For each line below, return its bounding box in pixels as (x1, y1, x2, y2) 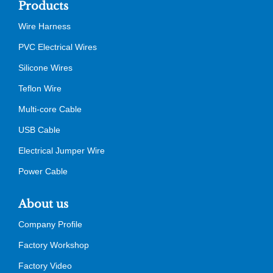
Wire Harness (18, 21, 71, 31)
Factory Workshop (18, 239, 89, 250)
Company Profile (18, 219, 82, 229)
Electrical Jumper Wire (18, 145, 105, 155)
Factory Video (18, 260, 72, 271)
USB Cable (18, 124, 60, 135)
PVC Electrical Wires (18, 41, 97, 52)
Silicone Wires (18, 62, 73, 73)
